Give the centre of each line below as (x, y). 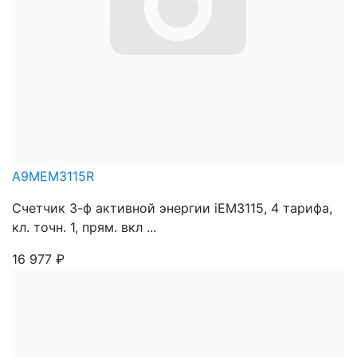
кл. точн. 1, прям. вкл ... (84, 227)
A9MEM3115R (53, 176)
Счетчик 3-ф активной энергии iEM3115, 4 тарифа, (172, 208)
